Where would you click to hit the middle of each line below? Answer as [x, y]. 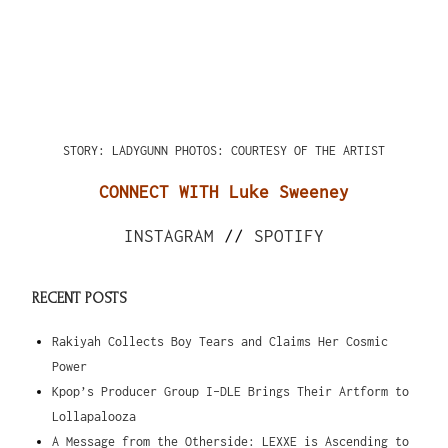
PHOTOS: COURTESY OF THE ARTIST [280, 150]
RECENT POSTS [80, 298]
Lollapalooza [94, 416]
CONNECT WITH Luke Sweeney [224, 191]
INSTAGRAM [169, 235]
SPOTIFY [289, 235]
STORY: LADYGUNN [119, 150]
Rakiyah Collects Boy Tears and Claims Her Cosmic [220, 341]
